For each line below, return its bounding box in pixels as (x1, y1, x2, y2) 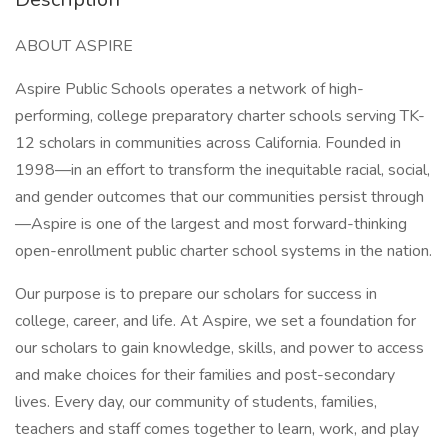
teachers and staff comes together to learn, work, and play (15, 418, 419, 440)
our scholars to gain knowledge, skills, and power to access (15, 337, 424, 359)
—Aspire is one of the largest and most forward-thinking (15, 213, 407, 235)
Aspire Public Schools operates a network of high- (15, 78, 364, 100)
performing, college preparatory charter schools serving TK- (15, 105, 425, 127)
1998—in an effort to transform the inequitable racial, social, (15, 159, 430, 181)
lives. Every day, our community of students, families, (15, 391, 377, 413)
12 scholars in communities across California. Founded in (15, 132, 401, 154)
